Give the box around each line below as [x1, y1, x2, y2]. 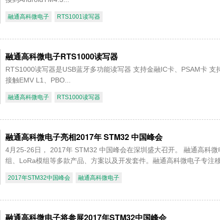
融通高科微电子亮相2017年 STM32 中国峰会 [5, 131, 163, 143]
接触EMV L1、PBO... [5, 76, 71, 84]
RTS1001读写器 [57, 13, 100, 21]
